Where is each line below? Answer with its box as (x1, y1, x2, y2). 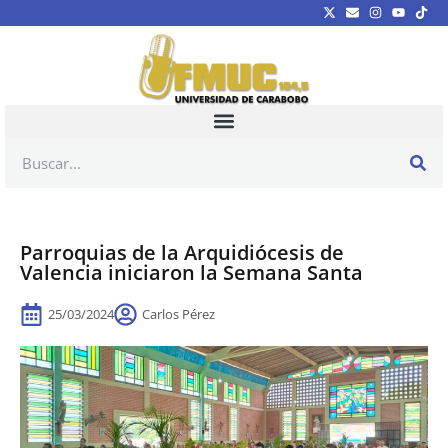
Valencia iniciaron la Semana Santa (20, 258, 363, 286)
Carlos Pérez (142, 304, 215, 323)
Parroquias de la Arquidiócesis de (20, 238, 344, 266)
